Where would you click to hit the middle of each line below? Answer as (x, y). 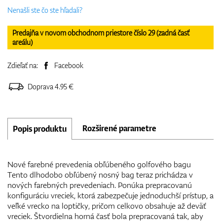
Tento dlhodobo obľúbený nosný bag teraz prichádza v (100, 174)
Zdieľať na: (23, 65)
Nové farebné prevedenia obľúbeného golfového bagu (99, 164)
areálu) (22, 42)
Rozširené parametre (119, 128)
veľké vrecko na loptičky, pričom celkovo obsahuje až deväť (107, 205)
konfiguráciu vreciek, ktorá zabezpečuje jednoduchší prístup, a (110, 195)
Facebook (69, 65)
